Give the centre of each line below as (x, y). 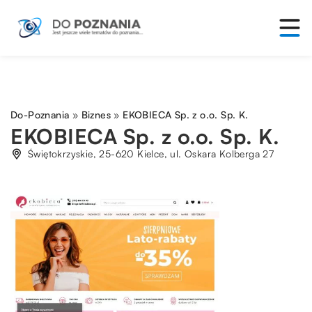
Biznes (96, 115)
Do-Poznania (40, 115)
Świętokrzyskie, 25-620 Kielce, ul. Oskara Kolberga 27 (151, 154)
